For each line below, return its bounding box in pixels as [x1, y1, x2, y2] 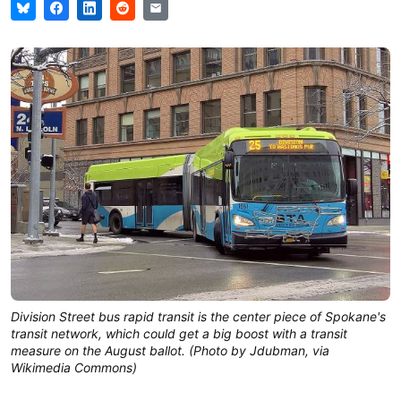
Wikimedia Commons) [11, 359, 137, 375]
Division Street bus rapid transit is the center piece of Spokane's [11, 308, 386, 324]
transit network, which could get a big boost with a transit [11, 325, 347, 341]
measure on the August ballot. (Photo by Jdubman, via [11, 342, 329, 358]
